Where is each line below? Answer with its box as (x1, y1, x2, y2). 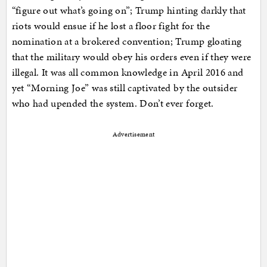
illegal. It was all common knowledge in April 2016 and (11, 64, 244, 79)
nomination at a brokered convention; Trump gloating (11, 33, 242, 48)
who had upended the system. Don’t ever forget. (11, 95, 214, 110)
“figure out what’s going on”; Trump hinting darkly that (11, 2, 246, 17)
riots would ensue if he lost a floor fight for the (11, 18, 210, 33)
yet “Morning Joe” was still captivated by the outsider (11, 80, 238, 95)
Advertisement (112, 129, 155, 139)
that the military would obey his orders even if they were (11, 49, 252, 64)
